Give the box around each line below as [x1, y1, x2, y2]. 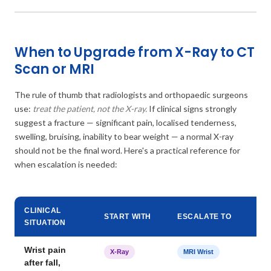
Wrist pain [24, 244, 66, 255]
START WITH [104, 212, 151, 221]
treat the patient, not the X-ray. [33, 103, 147, 114]
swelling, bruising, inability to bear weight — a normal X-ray [15, 131, 233, 142]
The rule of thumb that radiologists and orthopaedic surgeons [15, 89, 248, 100]
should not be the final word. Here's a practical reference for [15, 145, 240, 155]
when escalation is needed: [15, 158, 117, 169]
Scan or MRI [15, 59, 94, 79]
